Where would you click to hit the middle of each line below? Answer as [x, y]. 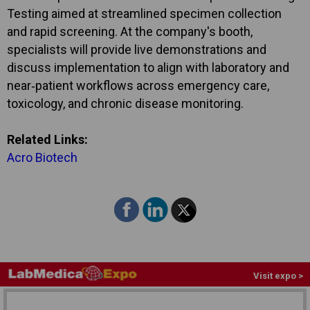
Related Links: [47, 139]
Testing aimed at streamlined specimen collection [144, 13]
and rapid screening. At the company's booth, [130, 31]
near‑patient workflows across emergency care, [138, 85]
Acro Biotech [42, 157]
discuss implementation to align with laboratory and [148, 67]
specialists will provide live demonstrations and [137, 49]
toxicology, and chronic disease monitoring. [125, 103]
